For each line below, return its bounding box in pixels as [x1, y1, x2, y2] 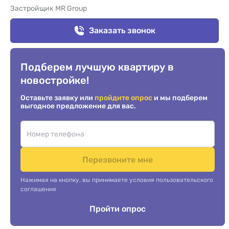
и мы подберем [154, 94, 208, 102]
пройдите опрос [95, 94, 154, 102]
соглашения [20, 186, 56, 193]
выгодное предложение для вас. [20, 102, 136, 110]
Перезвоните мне [82, 154, 153, 165]
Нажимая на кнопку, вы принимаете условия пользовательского [20, 176, 213, 184]
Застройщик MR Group [10, 4, 87, 13]
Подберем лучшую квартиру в [20, 61, 174, 73]
